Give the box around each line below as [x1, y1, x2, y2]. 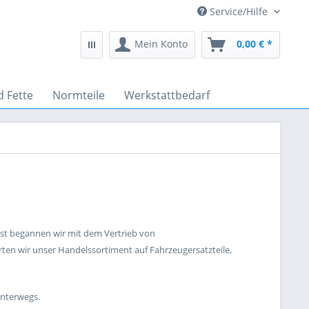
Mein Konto [134, 37, 188, 50]
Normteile [52, 88, 105, 103]
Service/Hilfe [207, 5, 270, 18]
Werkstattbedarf [124, 88, 210, 103]
